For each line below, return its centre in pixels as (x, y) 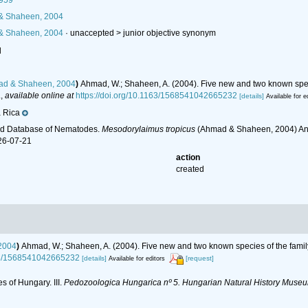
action (188, 158)
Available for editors (137, 259)
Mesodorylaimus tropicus (148, 130)
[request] (200, 258)
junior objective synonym (169, 33)
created (190, 169)
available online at (39, 96)
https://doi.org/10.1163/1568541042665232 (156, 96)
